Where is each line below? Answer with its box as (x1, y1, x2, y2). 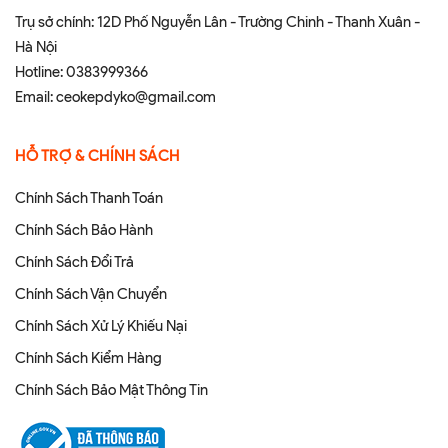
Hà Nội (15, 37, 57, 56)
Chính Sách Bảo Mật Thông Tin (15, 380, 208, 399)
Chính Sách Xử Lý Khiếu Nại (15, 316, 187, 335)
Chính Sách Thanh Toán (15, 188, 163, 207)
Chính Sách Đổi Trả (15, 252, 134, 271)
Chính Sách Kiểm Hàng (15, 348, 162, 367)
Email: (15, 87, 56, 106)
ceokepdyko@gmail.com (56, 87, 216, 106)
